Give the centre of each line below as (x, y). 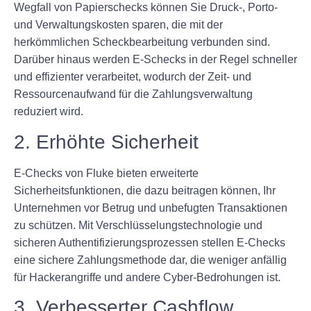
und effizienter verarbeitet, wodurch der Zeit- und (133, 77)
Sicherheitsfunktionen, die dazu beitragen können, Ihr (145, 190)
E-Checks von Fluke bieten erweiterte (106, 173)
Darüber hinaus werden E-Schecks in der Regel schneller (155, 60)
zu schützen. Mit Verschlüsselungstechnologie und (138, 225)
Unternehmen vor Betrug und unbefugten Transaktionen (151, 208)
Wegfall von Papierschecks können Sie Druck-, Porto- (146, 8)
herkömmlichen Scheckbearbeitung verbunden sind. (142, 42)
